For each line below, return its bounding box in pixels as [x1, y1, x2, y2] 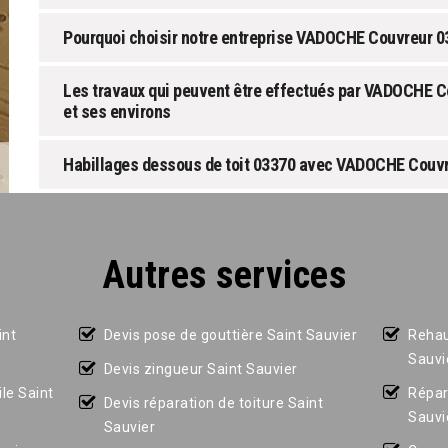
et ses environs [63, 101, 171, 122]
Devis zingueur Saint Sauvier [103, 361, 298, 377]
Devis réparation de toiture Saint [103, 395, 324, 411]
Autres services [101, 253, 347, 297]
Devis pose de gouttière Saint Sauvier [103, 327, 358, 343]
